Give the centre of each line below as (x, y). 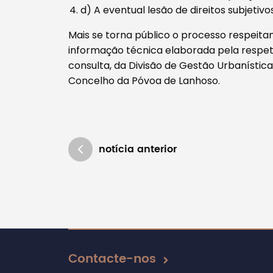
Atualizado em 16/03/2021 (129, 233)
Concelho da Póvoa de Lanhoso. (144, 80)
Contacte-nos (112, 259)
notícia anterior (138, 149)
